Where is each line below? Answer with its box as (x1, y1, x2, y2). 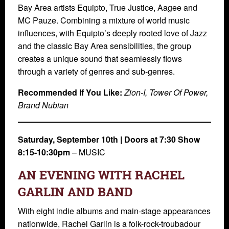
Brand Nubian (18, 99, 68, 111)
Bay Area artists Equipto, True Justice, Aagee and (18, 2, 197, 14)
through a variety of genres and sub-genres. (18, 65, 175, 78)
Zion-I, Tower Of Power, (124, 86, 208, 99)
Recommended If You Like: (18, 86, 122, 99)
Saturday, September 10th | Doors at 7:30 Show (18, 133, 200, 146)
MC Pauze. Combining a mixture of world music (18, 14, 190, 27)
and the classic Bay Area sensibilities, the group (18, 40, 191, 52)
